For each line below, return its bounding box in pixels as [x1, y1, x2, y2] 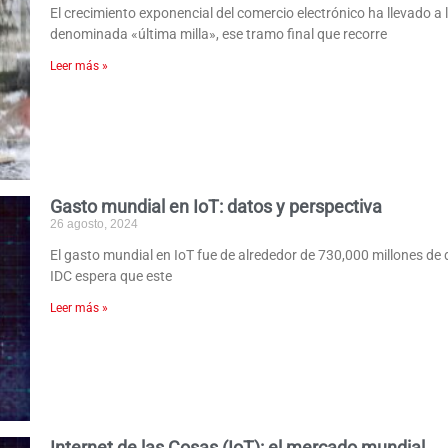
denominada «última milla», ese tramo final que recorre [50, 25, 388, 42]
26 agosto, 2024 [50, 216, 139, 231]
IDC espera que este [50, 267, 173, 284]
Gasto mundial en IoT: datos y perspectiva [50, 195, 387, 217]
